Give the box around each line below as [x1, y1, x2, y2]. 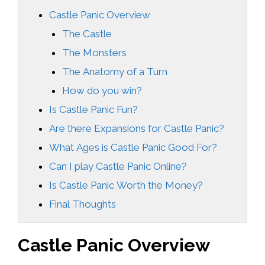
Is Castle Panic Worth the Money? [49, 179, 203, 191]
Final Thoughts [49, 198, 117, 210]
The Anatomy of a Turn [62, 65, 168, 77]
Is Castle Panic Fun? [49, 103, 138, 115]
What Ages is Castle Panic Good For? [49, 141, 218, 153]
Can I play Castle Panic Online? [49, 160, 188, 172]
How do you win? [62, 84, 143, 96]
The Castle [62, 27, 112, 40]
